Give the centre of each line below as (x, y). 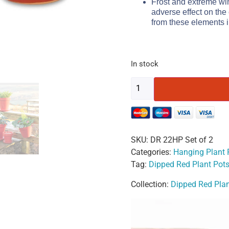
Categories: (152, 152)
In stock (145, 64)
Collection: (151, 185)
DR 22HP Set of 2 (182, 140)
